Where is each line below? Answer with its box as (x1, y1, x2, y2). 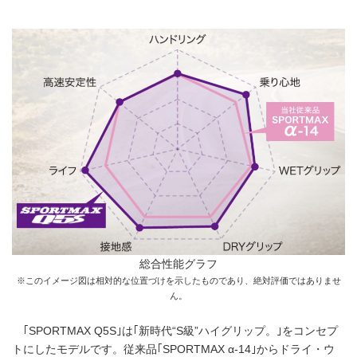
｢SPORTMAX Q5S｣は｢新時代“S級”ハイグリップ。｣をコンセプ (12, 325, 338, 338)
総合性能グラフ (139, 258, 218, 271)
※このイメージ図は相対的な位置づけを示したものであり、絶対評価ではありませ (16, 276, 341, 286)
